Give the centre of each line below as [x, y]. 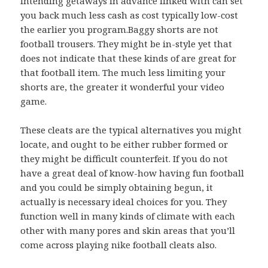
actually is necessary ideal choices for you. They [124, 202]
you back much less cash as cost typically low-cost [130, 15]
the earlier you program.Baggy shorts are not [120, 30]
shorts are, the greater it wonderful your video [123, 87]
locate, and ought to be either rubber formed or [124, 144]
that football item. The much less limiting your [123, 73]
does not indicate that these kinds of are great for [129, 58]
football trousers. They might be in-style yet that [127, 44]
